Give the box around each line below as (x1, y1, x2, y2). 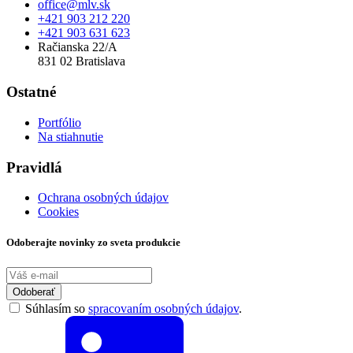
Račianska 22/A (38, 40, 117, 54)
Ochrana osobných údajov (38, 191, 169, 205)
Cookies (38, 205, 79, 219)
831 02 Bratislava (38, 54, 125, 69)
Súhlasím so (25, 301, 88, 315)
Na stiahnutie (38, 129, 103, 143)
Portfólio (38, 115, 81, 129)
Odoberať (13, 285, 55, 298)
